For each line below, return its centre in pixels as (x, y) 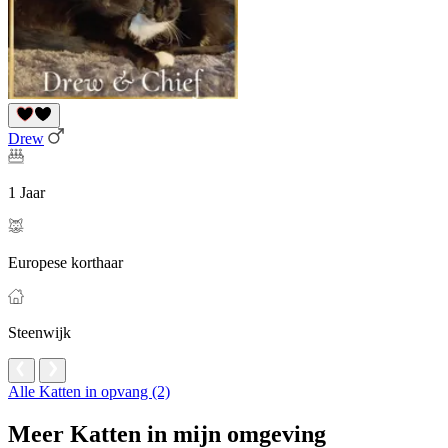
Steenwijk (39, 333)
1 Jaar (26, 193)
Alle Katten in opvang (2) (89, 392)
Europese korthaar (65, 263)
